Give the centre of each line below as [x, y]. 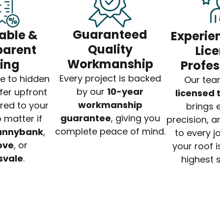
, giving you [135, 118]
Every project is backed [110, 79]
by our [92, 92]
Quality [110, 50]
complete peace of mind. [110, 132]
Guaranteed [110, 35]
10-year [125, 92]
